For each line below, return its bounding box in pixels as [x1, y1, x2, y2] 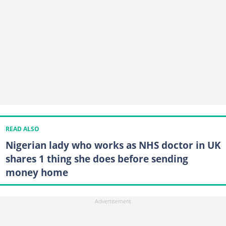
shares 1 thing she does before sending [5, 151, 188, 165]
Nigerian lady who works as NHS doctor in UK [5, 138, 221, 152]
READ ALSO [5, 125, 39, 133]
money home [5, 165, 68, 179]
